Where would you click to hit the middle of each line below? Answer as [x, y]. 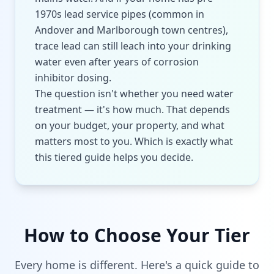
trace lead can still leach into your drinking [133, 46]
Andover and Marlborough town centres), [131, 30]
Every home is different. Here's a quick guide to [137, 265]
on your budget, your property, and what [130, 125]
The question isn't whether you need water [134, 94]
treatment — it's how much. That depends [132, 109]
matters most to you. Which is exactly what [134, 141]
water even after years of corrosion [117, 62]
